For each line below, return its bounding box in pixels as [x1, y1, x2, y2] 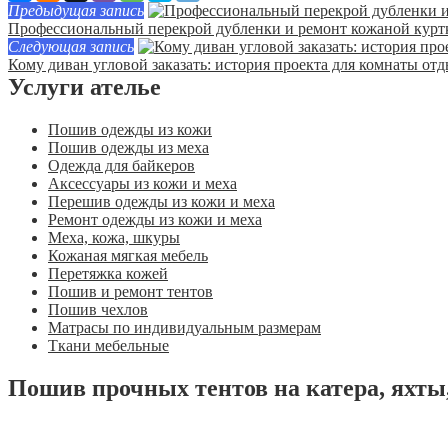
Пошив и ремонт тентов [48, 283, 213, 301]
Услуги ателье [8, 74, 161, 101]
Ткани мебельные [48, 337, 169, 355]
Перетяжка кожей [48, 265, 168, 283]
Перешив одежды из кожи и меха [48, 193, 275, 211]
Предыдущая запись [8, 2, 144, 20]
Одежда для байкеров [48, 157, 195, 175]
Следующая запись [8, 38, 134, 56]
